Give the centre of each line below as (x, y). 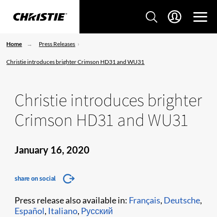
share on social (35, 178)
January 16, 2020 (52, 150)
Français (145, 200)
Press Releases (57, 44)
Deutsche (182, 200)
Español (30, 211)
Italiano (63, 211)
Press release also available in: (72, 200)
